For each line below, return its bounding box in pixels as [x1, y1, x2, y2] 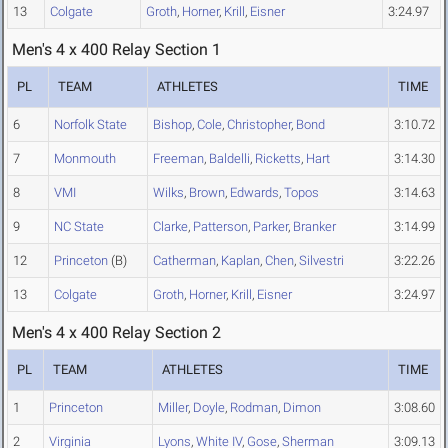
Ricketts [255, 151, 301, 167]
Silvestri [299, 253, 344, 269]
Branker [293, 219, 336, 235]
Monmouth [54, 151, 116, 167]
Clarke [153, 219, 188, 235]
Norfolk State [54, 117, 127, 133]
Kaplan [221, 253, 260, 269]
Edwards [230, 185, 279, 201]
